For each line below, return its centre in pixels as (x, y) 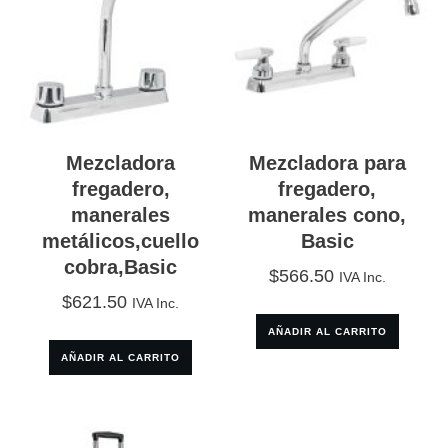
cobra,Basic (121, 266)
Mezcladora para (327, 162)
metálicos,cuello (121, 240)
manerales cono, (327, 214)
